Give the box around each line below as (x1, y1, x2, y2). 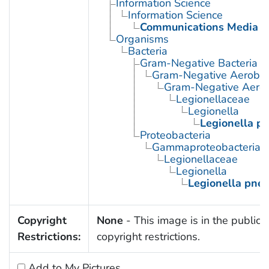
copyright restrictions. (96, 229, 200, 244)
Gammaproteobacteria (151, 140, 261, 155)
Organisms (115, 32, 169, 47)
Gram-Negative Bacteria (139, 56, 258, 71)
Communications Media (139, 20, 258, 35)
